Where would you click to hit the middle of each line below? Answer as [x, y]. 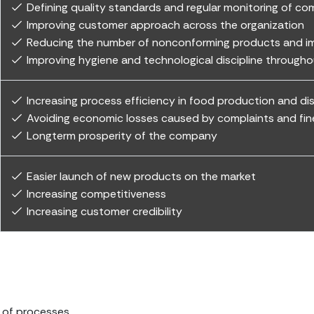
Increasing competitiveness [96, 193]
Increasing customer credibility [104, 211]
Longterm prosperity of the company [122, 135]
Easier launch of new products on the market [141, 176]
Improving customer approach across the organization [165, 25]
